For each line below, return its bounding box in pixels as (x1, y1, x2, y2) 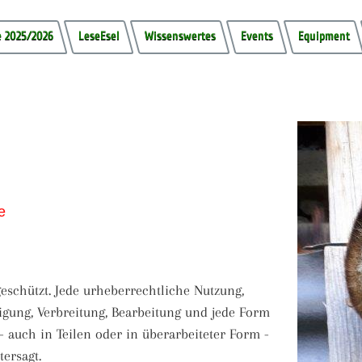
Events (240, 29, 273, 43)
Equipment (297, 29, 350, 43)
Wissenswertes (144, 29, 216, 43)
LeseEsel (78, 29, 120, 43)
